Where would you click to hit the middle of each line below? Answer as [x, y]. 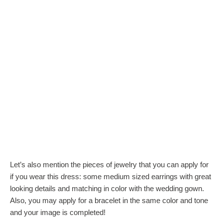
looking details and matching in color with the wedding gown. [107, 189]
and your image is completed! [58, 213]
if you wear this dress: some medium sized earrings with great [111, 177]
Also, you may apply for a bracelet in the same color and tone [109, 201]
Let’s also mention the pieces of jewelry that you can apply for [109, 165]
